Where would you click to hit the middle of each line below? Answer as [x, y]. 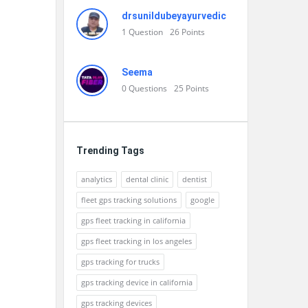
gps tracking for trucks [120, 262]
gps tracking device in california [137, 282]
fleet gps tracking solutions [129, 200]
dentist [195, 179]
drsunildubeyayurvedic [174, 16]
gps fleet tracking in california [133, 220]
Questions [148, 88]
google [202, 200]
